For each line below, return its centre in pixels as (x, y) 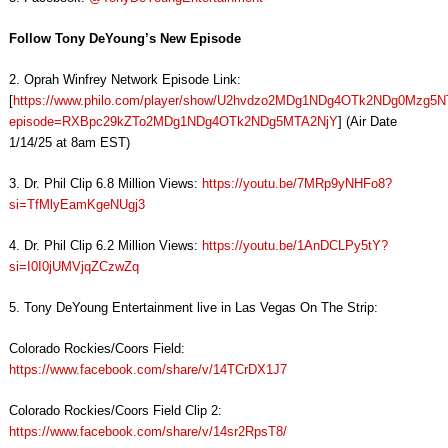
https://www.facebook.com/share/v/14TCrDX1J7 (147, 370)
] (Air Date (367, 122)
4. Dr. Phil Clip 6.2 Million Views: (105, 246)
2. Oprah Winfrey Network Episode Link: (124, 80)
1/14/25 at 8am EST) (69, 143)
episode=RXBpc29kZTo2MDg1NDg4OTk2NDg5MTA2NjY (173, 122)
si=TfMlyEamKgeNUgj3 (76, 205)
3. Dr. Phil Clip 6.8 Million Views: (105, 184)
